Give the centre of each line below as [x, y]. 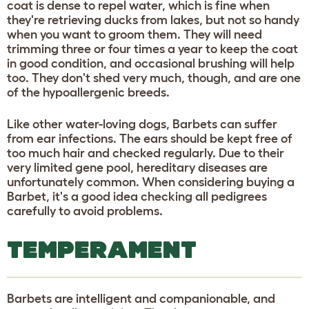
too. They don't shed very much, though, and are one [154, 78]
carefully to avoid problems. [85, 211]
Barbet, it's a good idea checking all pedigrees [137, 196]
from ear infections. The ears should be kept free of [150, 138]
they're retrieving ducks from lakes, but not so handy [153, 20]
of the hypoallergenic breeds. [88, 92]
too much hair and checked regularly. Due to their [146, 153]
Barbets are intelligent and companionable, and [141, 298]
